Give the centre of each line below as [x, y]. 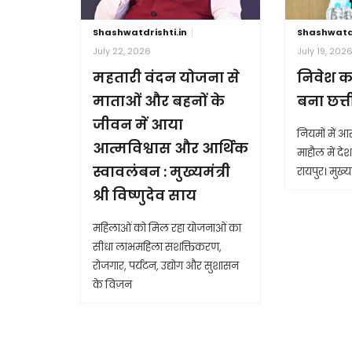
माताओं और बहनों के [159, 101]
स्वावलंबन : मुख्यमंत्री [161, 172]
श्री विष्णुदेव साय [145, 195]
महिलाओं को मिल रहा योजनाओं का [167, 228]
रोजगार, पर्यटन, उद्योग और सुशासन [166, 266]
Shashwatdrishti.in [140, 32]
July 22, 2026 [122, 51]
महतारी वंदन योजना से [166, 77]
